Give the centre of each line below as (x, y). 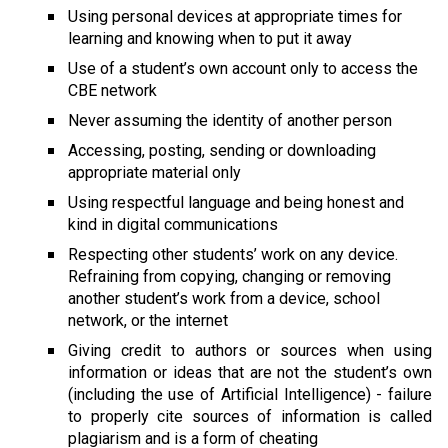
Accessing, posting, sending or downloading (222, 150)
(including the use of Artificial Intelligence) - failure (250, 394)
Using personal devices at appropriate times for (235, 16)
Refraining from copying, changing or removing (229, 276)
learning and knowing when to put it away (210, 38)
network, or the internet (148, 320)
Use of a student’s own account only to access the (243, 68)
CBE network (112, 90)
